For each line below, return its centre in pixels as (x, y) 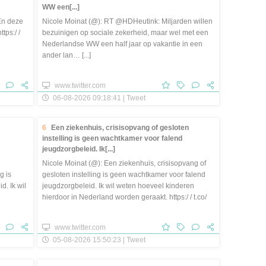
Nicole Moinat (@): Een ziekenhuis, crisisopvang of (124, 164)
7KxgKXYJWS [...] (70, 209)
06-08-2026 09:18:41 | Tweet (98, 98)
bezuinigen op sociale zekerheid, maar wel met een (125, 33)
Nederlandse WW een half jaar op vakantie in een (122, 44)
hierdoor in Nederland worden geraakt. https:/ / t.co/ (124, 197)
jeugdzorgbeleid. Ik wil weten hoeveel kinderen (118, 186)
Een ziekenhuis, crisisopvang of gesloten (120, 128)
